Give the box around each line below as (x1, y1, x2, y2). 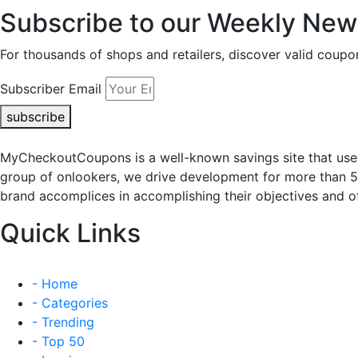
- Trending (32, 313, 94, 330)
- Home (32, 275, 78, 292)
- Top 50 (32, 332, 85, 349)
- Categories (32, 294, 108, 311)
